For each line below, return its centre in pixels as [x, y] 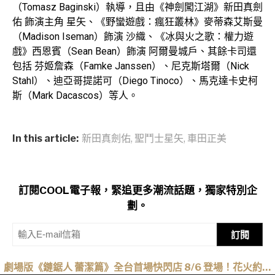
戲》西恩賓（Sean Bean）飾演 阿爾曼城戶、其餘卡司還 [134, 51]
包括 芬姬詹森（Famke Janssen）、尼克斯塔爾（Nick [131, 66]
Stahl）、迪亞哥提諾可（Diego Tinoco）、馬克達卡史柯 [135, 80]
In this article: [45, 138]
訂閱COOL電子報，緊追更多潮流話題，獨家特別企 [137, 190]
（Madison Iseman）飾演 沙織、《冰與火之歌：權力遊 [133, 36]
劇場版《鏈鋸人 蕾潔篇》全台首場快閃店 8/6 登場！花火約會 [137, 267]
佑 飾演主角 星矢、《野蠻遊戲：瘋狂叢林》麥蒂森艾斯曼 [137, 21]
